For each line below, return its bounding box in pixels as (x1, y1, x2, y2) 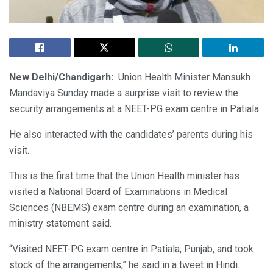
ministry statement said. (9, 217, 112, 229)
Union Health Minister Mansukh (116, 71, 250, 83)
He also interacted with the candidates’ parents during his (9, 128, 253, 140)
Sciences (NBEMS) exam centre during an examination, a (9, 201, 249, 213)
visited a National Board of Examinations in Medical (9, 185, 227, 197)
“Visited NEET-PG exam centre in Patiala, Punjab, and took (9, 243, 253, 255)
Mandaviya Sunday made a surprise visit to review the (9, 87, 238, 99)
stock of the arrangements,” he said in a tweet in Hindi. (9, 258, 239, 271)
